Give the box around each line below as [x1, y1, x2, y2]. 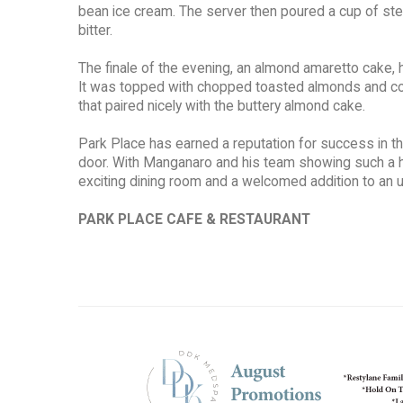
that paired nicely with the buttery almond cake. [78, 98, 365, 115]
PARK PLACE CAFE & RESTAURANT [78, 211, 310, 228]
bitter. [78, 22, 112, 40]
